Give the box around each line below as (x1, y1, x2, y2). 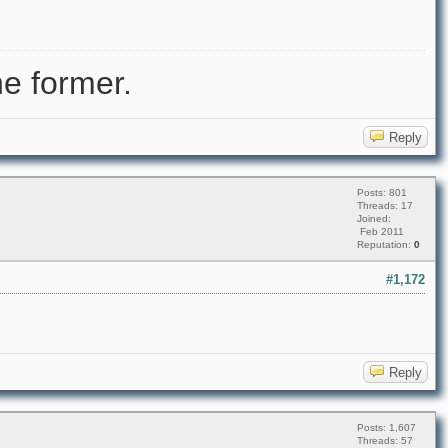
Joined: (357, 213, 391, 224)
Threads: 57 (357, 435, 413, 446)
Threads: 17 (357, 200, 413, 211)
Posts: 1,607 (357, 422, 416, 433)
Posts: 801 (357, 187, 407, 198)
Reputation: (357, 239, 414, 250)
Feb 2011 (357, 226, 404, 237)
